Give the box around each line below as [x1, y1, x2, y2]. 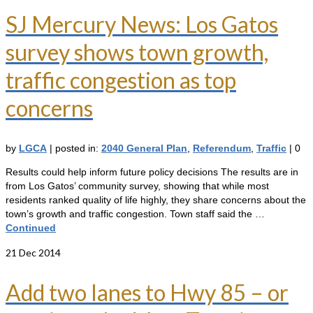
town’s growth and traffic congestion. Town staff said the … [6, 208, 265, 219]
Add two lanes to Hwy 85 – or [6, 278, 289, 306]
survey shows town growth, [6, 38, 268, 66]
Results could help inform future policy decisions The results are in [6, 166, 298, 177]
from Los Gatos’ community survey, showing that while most [6, 180, 269, 191]
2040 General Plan [101, 143, 187, 154]
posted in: [55, 143, 101, 154]
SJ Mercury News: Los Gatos [6, 10, 278, 38]
